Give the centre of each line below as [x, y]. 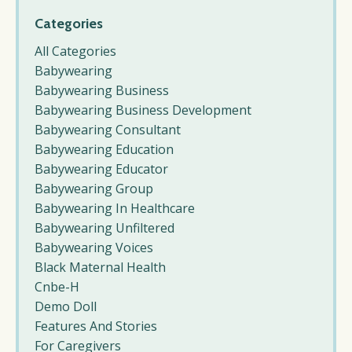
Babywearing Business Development [143, 110]
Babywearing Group [94, 189]
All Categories [75, 51]
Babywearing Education [104, 150]
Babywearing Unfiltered [104, 228]
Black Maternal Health [100, 268]
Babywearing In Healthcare [115, 209]
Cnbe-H [57, 287]
